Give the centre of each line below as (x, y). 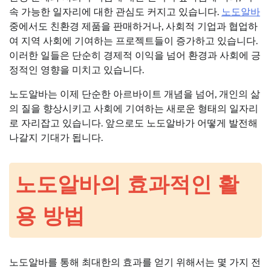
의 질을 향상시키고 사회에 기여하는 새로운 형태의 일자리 (134, 108)
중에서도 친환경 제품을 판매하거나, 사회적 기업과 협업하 (133, 26)
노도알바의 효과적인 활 (127, 184)
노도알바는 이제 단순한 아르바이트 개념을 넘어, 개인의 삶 (135, 94)
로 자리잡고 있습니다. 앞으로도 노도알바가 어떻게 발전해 (133, 123)
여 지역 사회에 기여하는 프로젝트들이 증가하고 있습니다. (133, 41)
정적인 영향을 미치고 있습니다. (77, 70)
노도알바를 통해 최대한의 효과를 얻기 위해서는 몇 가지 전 (135, 263)
